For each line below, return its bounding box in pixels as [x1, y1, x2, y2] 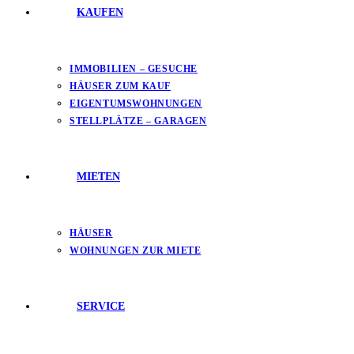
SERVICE [77, 300, 125, 312]
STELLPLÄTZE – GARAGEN [70, 115, 207, 126]
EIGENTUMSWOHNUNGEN [70, 98, 202, 109]
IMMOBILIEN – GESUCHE [70, 63, 198, 74]
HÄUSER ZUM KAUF [70, 81, 171, 92]
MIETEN [77, 171, 120, 183]
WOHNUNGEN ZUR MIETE [70, 245, 201, 256]
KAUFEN [77, 6, 123, 18]
